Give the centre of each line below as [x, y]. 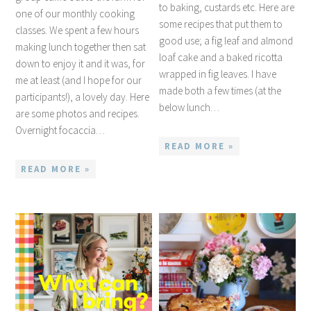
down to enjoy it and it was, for [81, 63]
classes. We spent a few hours [77, 30]
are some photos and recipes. [78, 113]
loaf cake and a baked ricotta [221, 57]
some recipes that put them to [221, 24]
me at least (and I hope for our [79, 80]
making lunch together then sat [81, 47]
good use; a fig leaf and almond [226, 40]
